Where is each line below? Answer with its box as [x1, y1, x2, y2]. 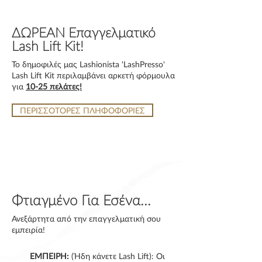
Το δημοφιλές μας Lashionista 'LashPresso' [12, 59, 165, 69]
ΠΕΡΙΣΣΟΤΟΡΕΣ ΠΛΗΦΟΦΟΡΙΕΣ [20, 105, 145, 115]
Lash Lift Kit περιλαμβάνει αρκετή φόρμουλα [12, 70, 175, 80]
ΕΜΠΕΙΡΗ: [30, 251, 71, 261]
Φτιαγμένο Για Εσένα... [12, 191, 151, 208]
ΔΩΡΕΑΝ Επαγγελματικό [12, 24, 156, 40]
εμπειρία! [12, 225, 45, 235]
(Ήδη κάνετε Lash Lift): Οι [71, 251, 165, 261]
